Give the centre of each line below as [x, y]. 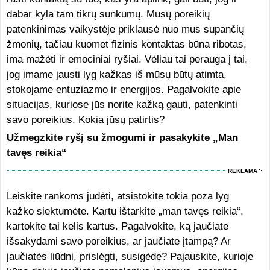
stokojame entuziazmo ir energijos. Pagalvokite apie [124, 89]
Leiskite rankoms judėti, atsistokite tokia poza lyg [118, 196]
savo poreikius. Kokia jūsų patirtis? [85, 120]
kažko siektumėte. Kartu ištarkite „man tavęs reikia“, [125, 211]
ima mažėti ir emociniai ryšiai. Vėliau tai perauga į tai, [127, 59]
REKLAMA [243, 171]
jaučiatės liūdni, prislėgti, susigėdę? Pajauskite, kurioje [130, 256]
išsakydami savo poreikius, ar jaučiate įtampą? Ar [118, 241]
